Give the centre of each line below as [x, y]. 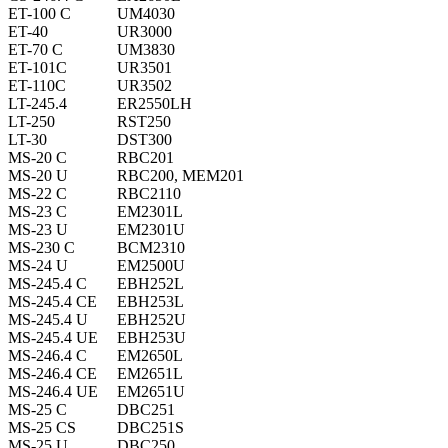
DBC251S [150, 428]
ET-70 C [35, 50]
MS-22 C [37, 194]
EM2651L [150, 374]
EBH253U [151, 338]
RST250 [144, 122]
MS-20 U [38, 176]
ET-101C [37, 68]
